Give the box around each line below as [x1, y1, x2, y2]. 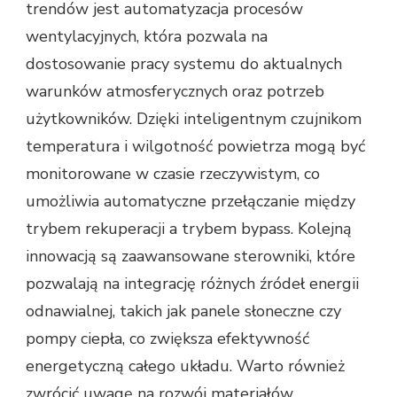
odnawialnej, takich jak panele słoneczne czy [26, 300, 341, 322]
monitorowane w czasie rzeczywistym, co [26, 162, 320, 184]
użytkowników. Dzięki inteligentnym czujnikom [26, 107, 362, 129]
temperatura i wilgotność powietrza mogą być [26, 135, 365, 157]
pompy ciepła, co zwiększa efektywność [26, 327, 309, 349]
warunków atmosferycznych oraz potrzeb [26, 80, 324, 102]
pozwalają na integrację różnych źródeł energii [26, 272, 359, 294]
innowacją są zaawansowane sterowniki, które [26, 245, 355, 267]
